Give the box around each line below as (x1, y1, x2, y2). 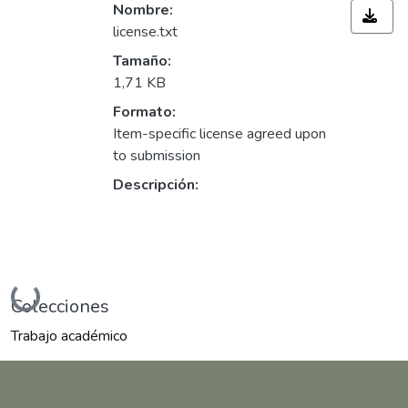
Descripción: (113, 174, 199, 195)
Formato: (113, 101, 176, 122)
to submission (113, 145, 200, 166)
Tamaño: (113, 50, 171, 71)
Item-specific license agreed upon (113, 123, 326, 144)
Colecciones (11, 293, 109, 319)
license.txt (113, 21, 178, 42)
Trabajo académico (11, 325, 127, 346)
